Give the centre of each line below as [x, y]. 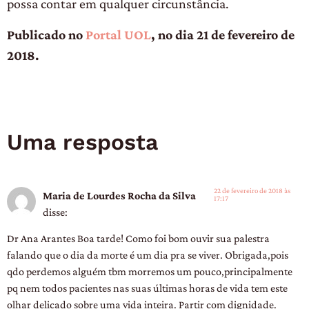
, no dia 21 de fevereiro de [223, 34]
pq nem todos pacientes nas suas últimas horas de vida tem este [147, 288]
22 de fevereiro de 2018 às [252, 190]
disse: [55, 211]
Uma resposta [82, 142]
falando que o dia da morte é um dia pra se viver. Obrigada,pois [148, 255]
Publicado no [46, 34]
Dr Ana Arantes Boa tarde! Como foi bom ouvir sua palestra [138, 238]
